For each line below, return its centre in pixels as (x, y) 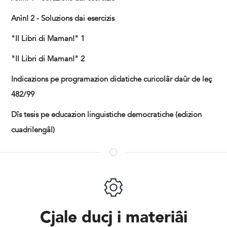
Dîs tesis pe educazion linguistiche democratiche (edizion (107, 115)
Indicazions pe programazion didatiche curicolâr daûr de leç (112, 80)
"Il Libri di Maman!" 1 (48, 39)
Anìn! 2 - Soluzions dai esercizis (63, 19)
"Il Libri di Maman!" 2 (48, 59)
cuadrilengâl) (33, 130)
